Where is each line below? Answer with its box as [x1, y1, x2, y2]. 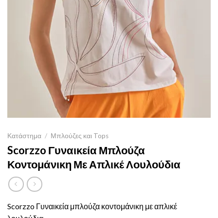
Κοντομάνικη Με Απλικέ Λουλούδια [7, 158, 181, 171]
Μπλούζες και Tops [51, 132, 109, 140]
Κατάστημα [7, 132, 41, 140]
